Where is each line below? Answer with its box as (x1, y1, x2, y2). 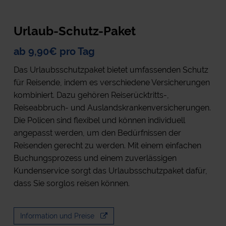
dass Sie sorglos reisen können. (13, 178, 130, 188)
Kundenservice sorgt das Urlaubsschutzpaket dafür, (13, 165, 207, 176)
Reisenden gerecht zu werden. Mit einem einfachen (13, 140, 201, 150)
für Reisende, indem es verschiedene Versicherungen (13, 77, 210, 87)
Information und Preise (20, 211, 100, 220)
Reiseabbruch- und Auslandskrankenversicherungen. (13, 102, 211, 112)
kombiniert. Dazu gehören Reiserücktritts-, (13, 90, 169, 100)
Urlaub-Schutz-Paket (13, 23, 136, 38)
